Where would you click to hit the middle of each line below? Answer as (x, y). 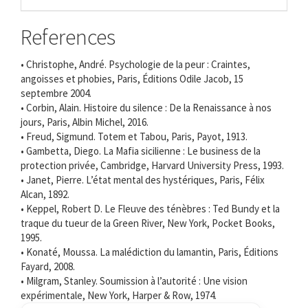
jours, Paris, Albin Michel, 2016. (85, 122)
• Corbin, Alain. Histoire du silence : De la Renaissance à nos (146, 107)
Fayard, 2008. (48, 266)
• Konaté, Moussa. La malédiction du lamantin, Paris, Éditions (150, 252)
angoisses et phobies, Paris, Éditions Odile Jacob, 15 (132, 78)
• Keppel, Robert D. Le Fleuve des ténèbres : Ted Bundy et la (150, 208)
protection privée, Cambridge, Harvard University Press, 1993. (152, 165)
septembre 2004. (56, 93)
